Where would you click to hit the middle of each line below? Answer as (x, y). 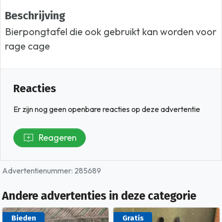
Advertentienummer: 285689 (52, 171)
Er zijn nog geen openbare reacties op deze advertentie (107, 110)
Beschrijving (35, 16)
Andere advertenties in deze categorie (99, 196)
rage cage (28, 46)
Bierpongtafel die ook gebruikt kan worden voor (111, 32)
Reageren (57, 138)
